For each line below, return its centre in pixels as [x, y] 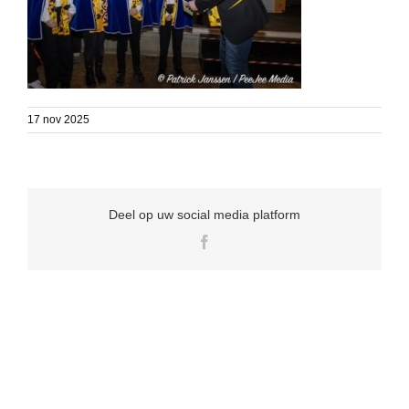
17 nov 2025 [58, 120]
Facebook [239, 241]
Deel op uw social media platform [204, 214]
